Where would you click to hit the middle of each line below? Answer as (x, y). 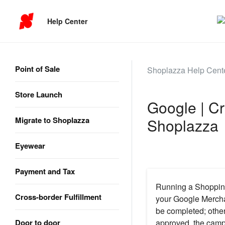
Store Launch (39, 94)
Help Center (68, 21)
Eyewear (30, 146)
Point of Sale (37, 69)
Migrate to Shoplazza (52, 120)
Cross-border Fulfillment (58, 197)
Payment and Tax (45, 171)
